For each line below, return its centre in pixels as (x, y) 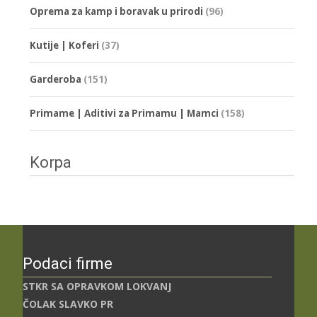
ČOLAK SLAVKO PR (68, 304)
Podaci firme (68, 263)
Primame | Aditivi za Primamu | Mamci (124, 113)
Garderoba (56, 79)
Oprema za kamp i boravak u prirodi (116, 11)
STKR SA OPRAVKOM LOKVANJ (97, 286)
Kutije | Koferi (64, 45)
